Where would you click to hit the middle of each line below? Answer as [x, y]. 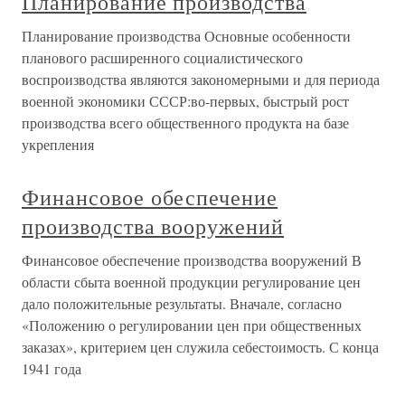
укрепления [58, 145]
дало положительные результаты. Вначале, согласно [182, 304]
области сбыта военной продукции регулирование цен [191, 282]
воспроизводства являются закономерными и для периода [201, 80]
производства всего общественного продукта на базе [185, 123]
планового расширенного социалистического [162, 58]
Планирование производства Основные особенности [186, 36]
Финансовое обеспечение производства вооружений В [192, 260]
